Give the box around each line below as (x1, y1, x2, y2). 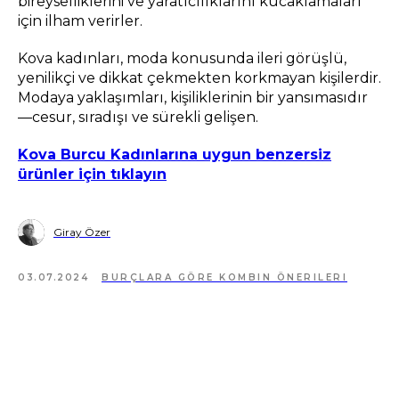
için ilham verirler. (18, 12, 142, 30)
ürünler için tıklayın (18, 166, 167, 183)
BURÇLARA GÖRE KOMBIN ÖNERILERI (102, 272, 347, 284)
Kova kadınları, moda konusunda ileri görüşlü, (18, 50, 346, 68)
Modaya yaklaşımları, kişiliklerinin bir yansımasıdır (18, 89, 368, 107)
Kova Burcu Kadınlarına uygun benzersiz (18, 146, 331, 164)
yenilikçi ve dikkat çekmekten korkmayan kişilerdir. (18, 69, 381, 87)
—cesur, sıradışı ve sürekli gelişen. (18, 109, 258, 126)
